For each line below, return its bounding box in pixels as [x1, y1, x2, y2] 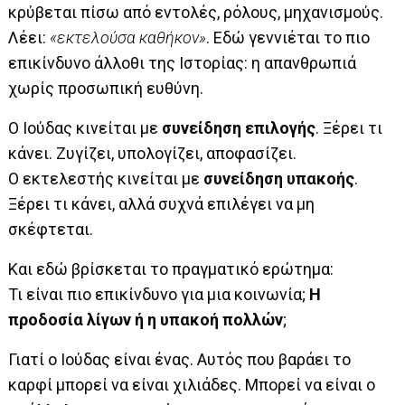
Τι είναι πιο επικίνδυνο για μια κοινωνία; [8, 284, 310, 304]
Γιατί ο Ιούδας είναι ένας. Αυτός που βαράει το [8, 349, 352, 369]
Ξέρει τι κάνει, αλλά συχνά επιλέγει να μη [8, 193, 316, 213]
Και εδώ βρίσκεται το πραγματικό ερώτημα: [8, 259, 334, 278]
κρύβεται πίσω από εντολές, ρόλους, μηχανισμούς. [8, 2, 384, 22]
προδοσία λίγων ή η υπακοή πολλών [8, 309, 284, 329]
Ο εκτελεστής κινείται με [8, 168, 204, 188]
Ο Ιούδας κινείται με [8, 118, 163, 137]
